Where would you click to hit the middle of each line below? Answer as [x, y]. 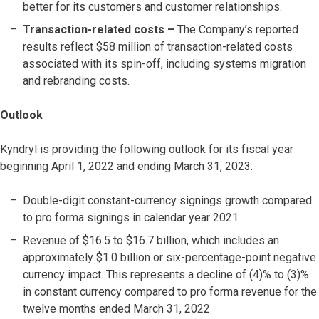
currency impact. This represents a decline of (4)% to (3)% [166, 275]
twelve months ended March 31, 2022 [116, 309]
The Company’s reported [238, 30]
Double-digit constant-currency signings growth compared [167, 201]
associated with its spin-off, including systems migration [164, 64]
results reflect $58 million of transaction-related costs [158, 47]
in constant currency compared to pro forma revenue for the [170, 292]
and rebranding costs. [76, 81]
